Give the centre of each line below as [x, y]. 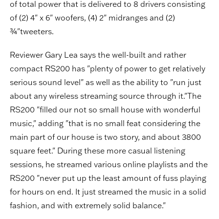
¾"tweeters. [32, 32]
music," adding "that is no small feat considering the [105, 123]
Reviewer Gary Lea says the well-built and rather [98, 55]
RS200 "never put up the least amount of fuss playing [108, 178]
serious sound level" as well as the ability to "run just [106, 82]
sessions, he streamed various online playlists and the [109, 164]
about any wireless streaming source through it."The [106, 96]
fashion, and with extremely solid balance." [88, 206]
